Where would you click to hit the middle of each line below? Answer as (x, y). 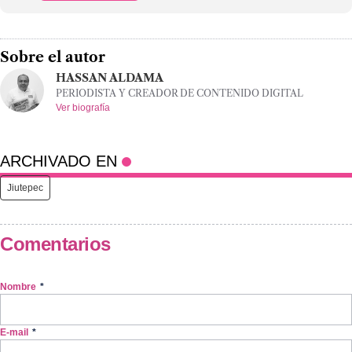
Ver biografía (83, 108)
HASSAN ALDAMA (110, 78)
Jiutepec (25, 188)
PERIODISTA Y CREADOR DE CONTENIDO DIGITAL (180, 93)
